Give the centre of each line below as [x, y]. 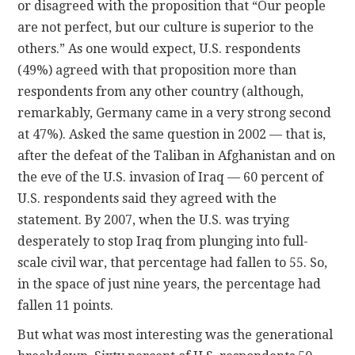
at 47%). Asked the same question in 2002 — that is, [172, 134]
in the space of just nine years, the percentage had [170, 284]
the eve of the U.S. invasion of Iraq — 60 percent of [171, 177]
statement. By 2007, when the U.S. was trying [154, 219]
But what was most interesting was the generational [176, 334]
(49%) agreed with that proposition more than [157, 70]
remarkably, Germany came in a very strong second [175, 113]
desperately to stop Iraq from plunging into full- [163, 241]
